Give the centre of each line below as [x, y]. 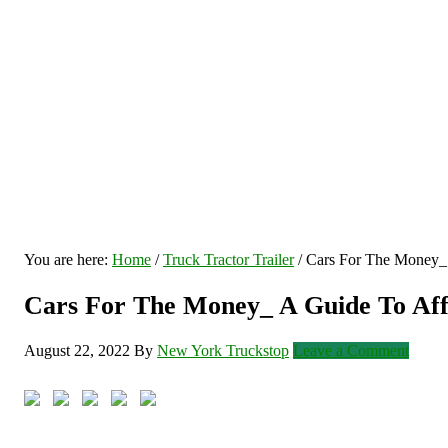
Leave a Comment [351, 351]
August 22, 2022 [77, 351]
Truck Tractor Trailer [228, 259]
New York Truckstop [223, 351]
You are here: [68, 259]
